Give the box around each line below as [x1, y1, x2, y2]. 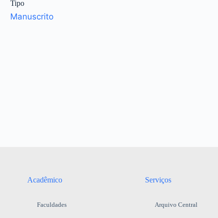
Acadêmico [27, 176, 62, 184]
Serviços [145, 176, 171, 184]
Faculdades [36, 201, 67, 209]
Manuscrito [10, 12, 54, 22]
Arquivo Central [154, 201, 198, 209]
